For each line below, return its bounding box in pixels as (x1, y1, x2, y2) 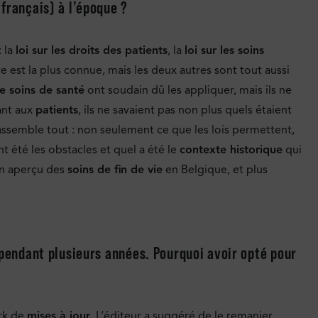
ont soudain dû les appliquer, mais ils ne (84, 82, 292, 97)
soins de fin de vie (67, 162, 163, 177)
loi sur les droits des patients (16, 43, 168, 57)
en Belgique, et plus (163, 162, 268, 177)
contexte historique (180, 142, 283, 157)
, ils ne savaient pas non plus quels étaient (78, 102, 292, 117)
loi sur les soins (185, 43, 264, 57)
